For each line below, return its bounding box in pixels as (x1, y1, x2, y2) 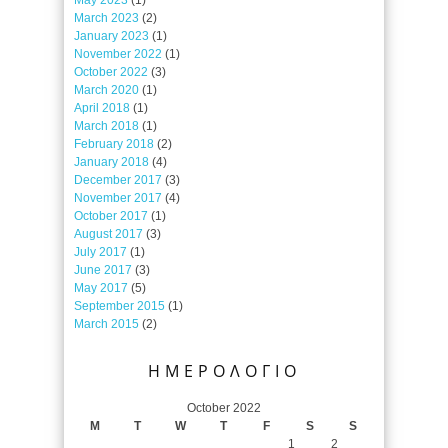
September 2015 (74, 298, 165, 313)
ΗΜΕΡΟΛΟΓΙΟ (147, 359, 301, 382)
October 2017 (74, 208, 148, 223)
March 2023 (74, 10, 139, 25)
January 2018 (74, 154, 149, 169)
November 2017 (74, 190, 162, 205)
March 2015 (74, 316, 139, 331)
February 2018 (74, 136, 154, 151)
